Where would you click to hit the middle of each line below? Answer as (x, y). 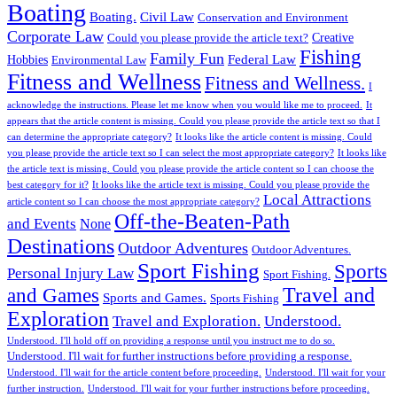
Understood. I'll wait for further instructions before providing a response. (179, 357)
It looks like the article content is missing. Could (274, 137)
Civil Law (167, 17)
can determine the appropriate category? (90, 137)
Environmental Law (99, 61)
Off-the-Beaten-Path (202, 222)
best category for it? (48, 185)
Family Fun (187, 59)
